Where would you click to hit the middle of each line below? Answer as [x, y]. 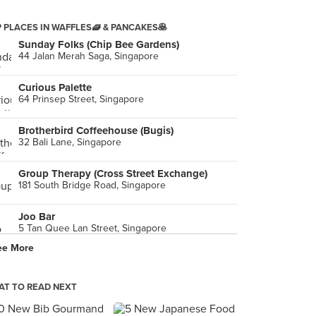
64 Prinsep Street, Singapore [81, 99]
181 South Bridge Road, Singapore [92, 185]
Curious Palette [55, 87]
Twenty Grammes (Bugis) [79, 260]
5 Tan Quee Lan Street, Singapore [92, 228]
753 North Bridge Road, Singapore [93, 271]
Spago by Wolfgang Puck [79, 303]
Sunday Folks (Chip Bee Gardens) [99, 44]
